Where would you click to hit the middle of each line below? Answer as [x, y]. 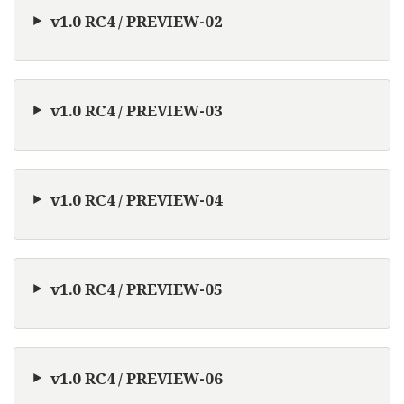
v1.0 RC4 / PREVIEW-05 [137, 289]
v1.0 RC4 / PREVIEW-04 [137, 199]
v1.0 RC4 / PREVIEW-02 [137, 21]
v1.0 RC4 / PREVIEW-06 [137, 378]
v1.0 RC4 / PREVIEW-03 [137, 110]
